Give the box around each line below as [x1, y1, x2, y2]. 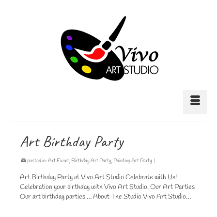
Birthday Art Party [71, 157, 111, 164]
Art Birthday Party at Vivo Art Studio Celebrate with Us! [20, 173, 177, 182]
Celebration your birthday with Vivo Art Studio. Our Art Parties [20, 183, 195, 192]
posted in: [26, 157, 48, 164]
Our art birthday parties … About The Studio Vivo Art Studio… [20, 192, 191, 201]
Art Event [48, 157, 69, 164]
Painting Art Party [113, 157, 152, 164]
